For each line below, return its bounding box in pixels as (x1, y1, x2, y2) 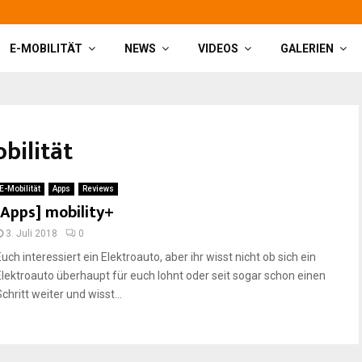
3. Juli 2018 (6, 228, 57, 239)
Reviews (82, 184, 114, 193)
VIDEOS (198, 42, 238, 55)
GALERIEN (280, 42, 334, 55)
